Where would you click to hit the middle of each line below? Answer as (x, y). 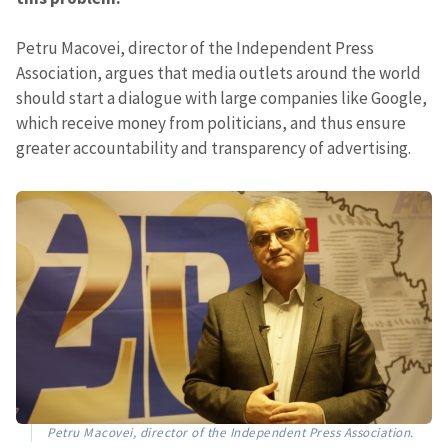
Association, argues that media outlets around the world (218, 72)
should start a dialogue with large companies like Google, (221, 97)
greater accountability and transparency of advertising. (213, 147)
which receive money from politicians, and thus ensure (211, 122)
